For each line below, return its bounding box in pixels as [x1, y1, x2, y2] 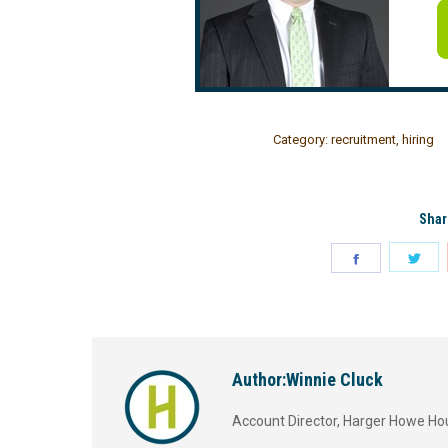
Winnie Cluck [286, 368, 383, 390]
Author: [232, 368, 286, 390]
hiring [401, 131, 434, 147]
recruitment [330, 131, 396, 147]
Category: [272, 131, 331, 147]
